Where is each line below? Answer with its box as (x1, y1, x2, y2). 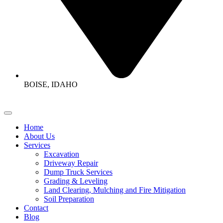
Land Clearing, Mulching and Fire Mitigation (44, 185, 186, 194)
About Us (24, 131, 55, 140)
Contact (24, 203, 48, 212)
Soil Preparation (44, 194, 94, 203)
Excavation (44, 149, 79, 158)
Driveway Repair (44, 158, 98, 167)
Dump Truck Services (44, 167, 112, 176)
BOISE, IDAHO (24, 80, 78, 89)
